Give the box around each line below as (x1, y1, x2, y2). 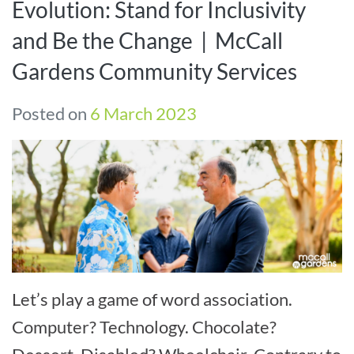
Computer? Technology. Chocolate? (12, 315, 277, 337)
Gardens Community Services (12, 58, 297, 85)
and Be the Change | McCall (12, 27, 283, 55)
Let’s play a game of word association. (12, 288, 292, 310)
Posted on (12, 103, 90, 125)
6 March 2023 (90, 103, 197, 125)
